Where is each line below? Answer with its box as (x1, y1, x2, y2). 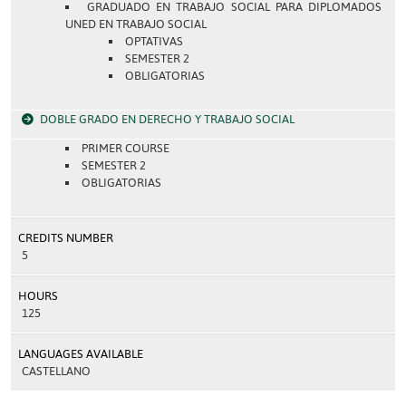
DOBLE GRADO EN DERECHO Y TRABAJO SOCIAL (40, 112, 295, 126)
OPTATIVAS (124, 34, 183, 48)
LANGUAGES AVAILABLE (18, 347, 143, 361)
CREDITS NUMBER (18, 231, 113, 245)
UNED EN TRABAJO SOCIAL (65, 17, 207, 31)
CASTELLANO (22, 364, 91, 378)
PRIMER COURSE (81, 141, 169, 155)
